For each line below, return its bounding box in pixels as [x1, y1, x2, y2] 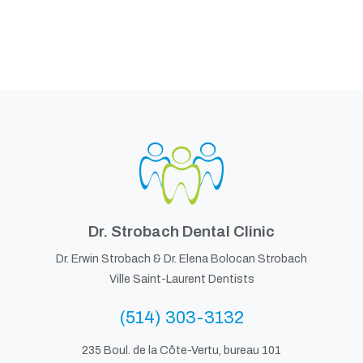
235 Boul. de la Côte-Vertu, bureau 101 [82, 344, 281, 357]
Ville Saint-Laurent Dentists [109, 273, 254, 286]
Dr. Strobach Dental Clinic [88, 223, 275, 241]
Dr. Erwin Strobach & [56, 253, 164, 266]
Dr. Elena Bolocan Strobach [164, 253, 307, 266]
